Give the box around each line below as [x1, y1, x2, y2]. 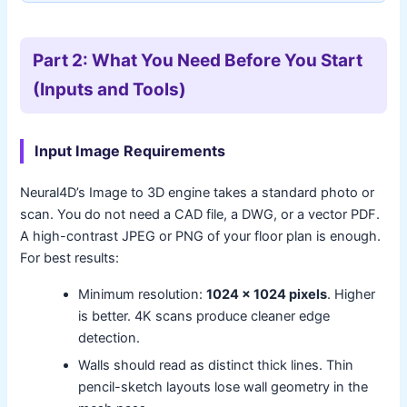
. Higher [327, 285, 376, 303]
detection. [78, 329, 141, 346]
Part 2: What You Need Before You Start [33, 49, 363, 71]
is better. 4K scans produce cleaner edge [78, 307, 331, 324]
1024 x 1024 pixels [206, 285, 328, 303]
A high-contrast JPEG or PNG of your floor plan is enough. [20, 227, 382, 244]
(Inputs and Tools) [33, 78, 187, 100]
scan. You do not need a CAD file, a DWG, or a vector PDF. [20, 205, 381, 223]
